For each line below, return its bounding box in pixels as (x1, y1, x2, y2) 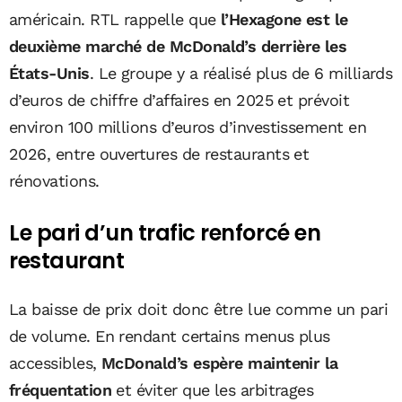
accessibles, (9, 353, 97, 372)
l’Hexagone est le (220, 9, 348, 29)
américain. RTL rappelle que (9, 9, 221, 29)
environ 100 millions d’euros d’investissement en (9, 117, 367, 136)
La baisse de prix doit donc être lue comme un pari (9, 299, 388, 319)
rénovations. (9, 170, 100, 190)
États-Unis (9, 63, 90, 83)
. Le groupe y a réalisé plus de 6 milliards (89, 63, 393, 83)
